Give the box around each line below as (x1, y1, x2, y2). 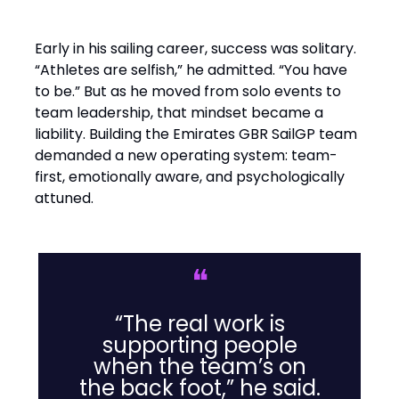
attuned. (35, 188, 94, 208)
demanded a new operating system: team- (35, 145, 338, 166)
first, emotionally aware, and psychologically (35, 167, 345, 187)
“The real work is (114, 309, 285, 338)
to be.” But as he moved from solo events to (35, 81, 341, 102)
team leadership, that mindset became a (35, 102, 323, 123)
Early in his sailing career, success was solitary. (35, 38, 356, 59)
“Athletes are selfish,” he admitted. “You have (35, 60, 347, 80)
